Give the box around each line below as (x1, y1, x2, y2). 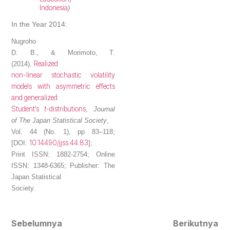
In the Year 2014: (11, 20, 68, 28)
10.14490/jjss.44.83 (29, 138, 89, 147)
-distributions (46, 104, 86, 113)
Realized (34, 59, 59, 68)
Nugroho (11, 37, 36, 45)
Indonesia (40, 4, 68, 12)
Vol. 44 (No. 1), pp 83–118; (11, 127, 115, 136)
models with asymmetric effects (11, 82, 115, 90)
